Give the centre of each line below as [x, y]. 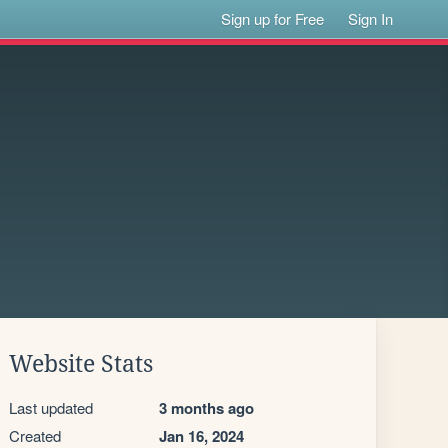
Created [35, 435]
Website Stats [81, 364]
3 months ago [206, 408]
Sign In [371, 18]
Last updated [51, 407]
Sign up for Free [273, 18]
